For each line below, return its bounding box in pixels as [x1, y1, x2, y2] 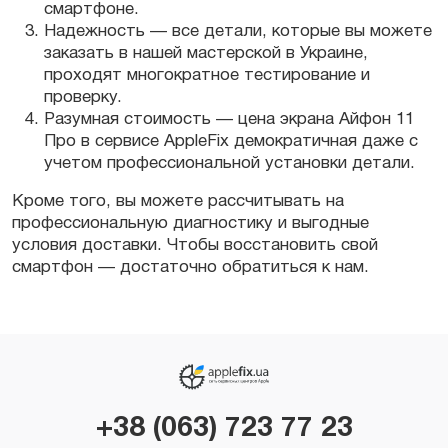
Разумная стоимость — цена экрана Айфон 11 [44, 112, 414, 128]
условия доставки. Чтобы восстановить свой [12, 238, 378, 254]
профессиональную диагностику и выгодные [12, 216, 369, 232]
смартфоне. [44, 2, 139, 18]
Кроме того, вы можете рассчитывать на [12, 194, 344, 210]
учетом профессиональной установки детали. [44, 156, 415, 172]
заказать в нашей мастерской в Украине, [44, 46, 368, 62]
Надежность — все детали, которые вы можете [44, 24, 432, 40]
